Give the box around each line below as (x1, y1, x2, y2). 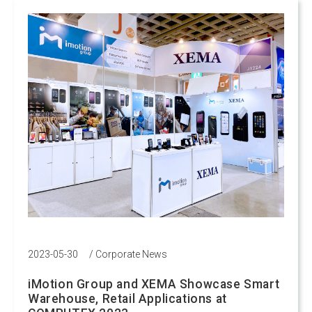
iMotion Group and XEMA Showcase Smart (28, 276, 280, 291)
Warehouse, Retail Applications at (28, 291, 227, 306)
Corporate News (95, 248, 167, 260)
